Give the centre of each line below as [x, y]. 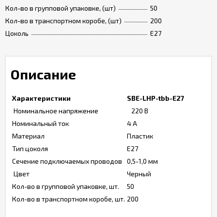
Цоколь [17, 33]
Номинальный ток [40, 123]
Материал [28, 136]
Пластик [140, 136]
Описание [43, 74]
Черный [140, 174]
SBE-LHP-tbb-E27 [155, 98]
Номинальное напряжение [55, 111]
